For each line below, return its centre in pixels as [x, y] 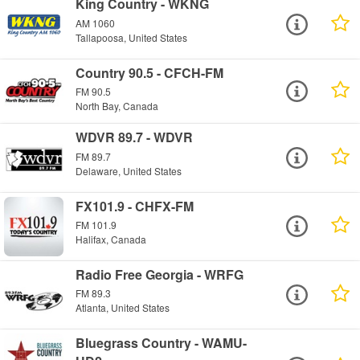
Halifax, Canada [111, 239]
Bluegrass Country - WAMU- [162, 342]
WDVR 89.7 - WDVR [135, 137]
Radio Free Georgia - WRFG [160, 274]
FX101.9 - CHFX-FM [135, 206]
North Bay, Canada [117, 105]
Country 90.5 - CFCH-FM [150, 72]
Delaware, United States [129, 170]
